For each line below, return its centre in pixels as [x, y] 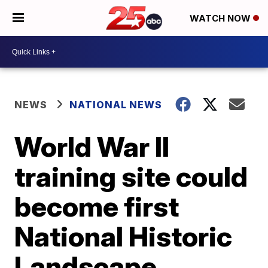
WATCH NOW [221, 19]
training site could [131, 176]
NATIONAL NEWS [116, 105]
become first [97, 206]
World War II [92, 147]
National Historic [124, 236]
